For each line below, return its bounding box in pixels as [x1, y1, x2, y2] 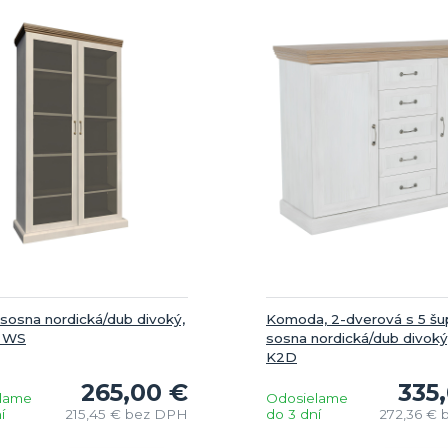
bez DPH [124, 405, 188, 422]
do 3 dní [266, 405, 321, 422]
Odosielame [266, 389, 348, 406]
